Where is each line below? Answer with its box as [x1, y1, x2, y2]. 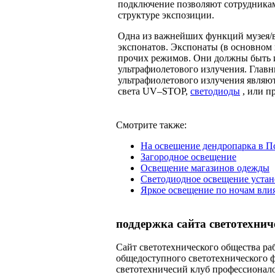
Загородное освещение [141, 152, 236, 162]
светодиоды [190, 85, 240, 96]
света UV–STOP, [118, 85, 190, 96]
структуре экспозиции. [118, 9, 214, 20]
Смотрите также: [116, 120, 187, 130]
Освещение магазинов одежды [141, 163, 269, 173]
